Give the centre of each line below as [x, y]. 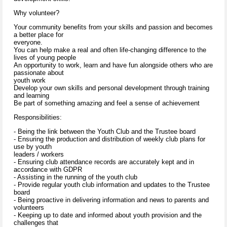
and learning [31, 96]
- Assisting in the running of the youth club [75, 177]
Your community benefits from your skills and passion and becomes [113, 27]
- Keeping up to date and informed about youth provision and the [108, 215]
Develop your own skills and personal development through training [111, 88]
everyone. [28, 43]
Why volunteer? [36, 13]
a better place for [39, 35]
